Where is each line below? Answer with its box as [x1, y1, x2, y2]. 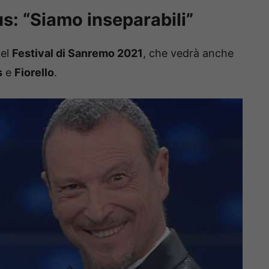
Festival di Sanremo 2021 [12, 46, 143, 59]
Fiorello [14, 65, 54, 79]
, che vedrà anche [143, 46, 234, 59]
